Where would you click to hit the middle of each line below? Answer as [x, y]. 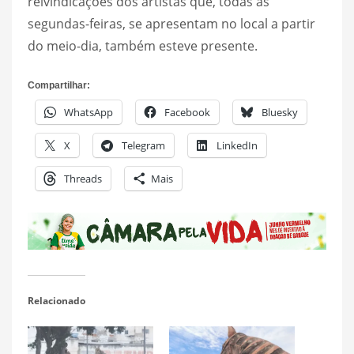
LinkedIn [237, 145]
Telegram [143, 145]
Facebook [187, 112]
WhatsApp [88, 112]
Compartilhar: [59, 85]
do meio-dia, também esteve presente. [143, 45]
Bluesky [280, 112]
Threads [83, 178]
